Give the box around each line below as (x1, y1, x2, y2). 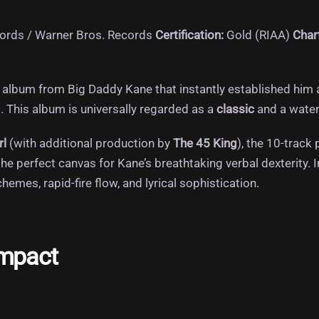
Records (105, 27, 155, 42)
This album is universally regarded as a (6, 102, 216, 117)
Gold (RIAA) (224, 27, 290, 42)
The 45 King (173, 136, 237, 151)
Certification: (155, 27, 224, 42)
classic (216, 102, 254, 117)
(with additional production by (6, 136, 173, 151)
